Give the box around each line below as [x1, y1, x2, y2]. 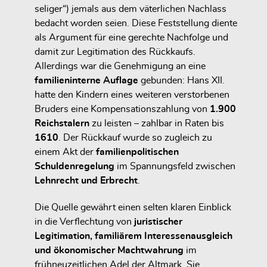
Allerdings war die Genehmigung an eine [35, 61, 206, 71]
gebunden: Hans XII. [138, 75, 225, 85]
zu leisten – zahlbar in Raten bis [89, 118, 224, 128]
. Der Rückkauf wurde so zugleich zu [58, 132, 212, 142]
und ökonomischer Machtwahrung [35, 245, 184, 255]
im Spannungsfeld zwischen [114, 161, 235, 171]
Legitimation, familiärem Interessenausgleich [35, 231, 232, 241]
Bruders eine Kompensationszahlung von [35, 104, 210, 114]
